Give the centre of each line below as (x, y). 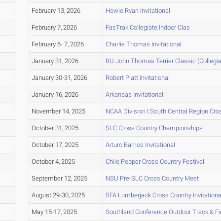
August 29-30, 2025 (58, 195)
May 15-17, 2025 (54, 212)
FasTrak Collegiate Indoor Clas (147, 28)
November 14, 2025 (58, 111)
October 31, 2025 (55, 128)
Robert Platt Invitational (137, 78)
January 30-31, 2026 (59, 78)
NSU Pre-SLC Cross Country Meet (152, 179)
